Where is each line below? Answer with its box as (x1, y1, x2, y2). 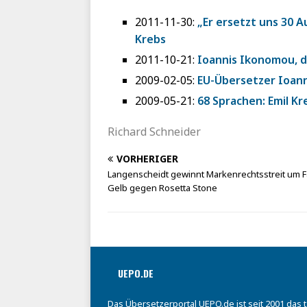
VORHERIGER (116, 152, 178, 166)
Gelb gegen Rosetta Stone (108, 182, 217, 195)
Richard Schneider (108, 124, 201, 140)
